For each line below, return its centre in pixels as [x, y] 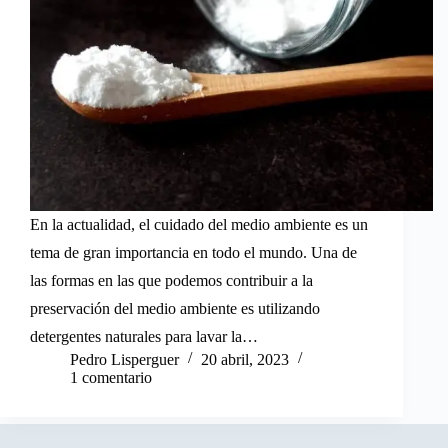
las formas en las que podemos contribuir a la [171, 280]
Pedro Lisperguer [124, 359]
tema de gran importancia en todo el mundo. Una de [193, 252]
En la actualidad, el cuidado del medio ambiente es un [199, 224]
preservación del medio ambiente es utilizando [175, 308]
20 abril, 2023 [245, 359]
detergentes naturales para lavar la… [144, 336]
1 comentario [111, 377]
